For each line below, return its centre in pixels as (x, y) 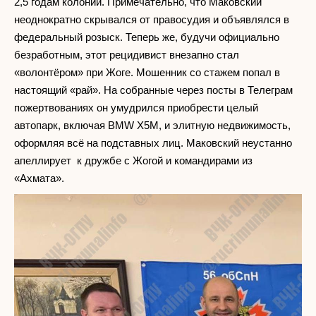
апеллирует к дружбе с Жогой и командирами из (133, 160)
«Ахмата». (39, 178)
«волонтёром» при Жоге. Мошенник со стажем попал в (147, 72)
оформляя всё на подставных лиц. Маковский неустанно (153, 143)
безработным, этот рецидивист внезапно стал (127, 55)
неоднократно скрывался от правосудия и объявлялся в (152, 19)
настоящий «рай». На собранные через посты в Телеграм (155, 90)
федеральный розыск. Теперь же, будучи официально (147, 37)
